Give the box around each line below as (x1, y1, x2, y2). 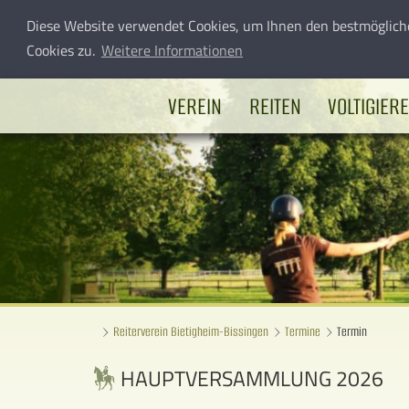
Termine (285, 323, 320, 341)
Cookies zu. (26, 39, 99, 62)
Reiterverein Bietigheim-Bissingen (113, 323, 268, 341)
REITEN (248, 90, 301, 121)
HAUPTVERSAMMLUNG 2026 (121, 362, 383, 394)
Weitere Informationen (100, 39, 243, 62)
